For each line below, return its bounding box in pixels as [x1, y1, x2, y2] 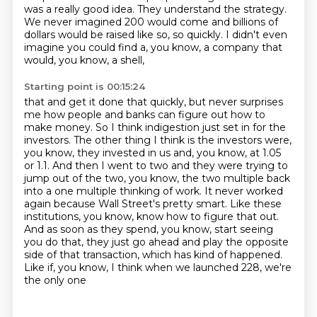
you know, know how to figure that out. [83, 210, 279, 223]
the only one [23, 274, 86, 287]
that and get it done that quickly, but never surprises [23, 96, 283, 108]
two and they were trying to [149, 159, 288, 172]
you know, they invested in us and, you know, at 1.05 [23, 146, 281, 159]
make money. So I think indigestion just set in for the [23, 121, 286, 134]
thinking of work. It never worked [119, 185, 283, 197]
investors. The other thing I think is [23, 134, 197, 146]
